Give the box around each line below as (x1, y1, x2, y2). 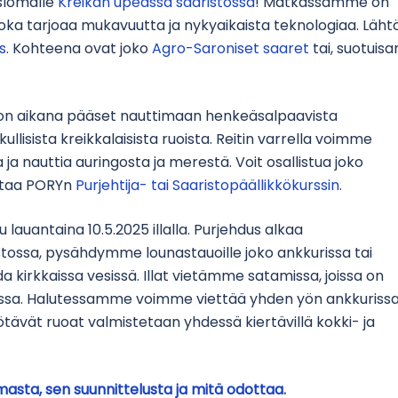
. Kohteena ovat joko (6, 38, 152, 60)
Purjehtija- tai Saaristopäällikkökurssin (76, 175, 339, 196)
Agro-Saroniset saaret (152, 38, 309, 60)
